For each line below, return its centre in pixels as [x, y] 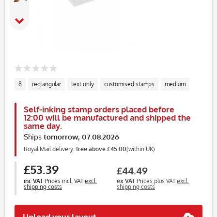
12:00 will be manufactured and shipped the [107, 117]
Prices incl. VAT [65, 181]
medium [175, 84]
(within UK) [141, 149]
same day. [43, 125]
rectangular [46, 84]
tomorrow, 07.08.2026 [81, 137]
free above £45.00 [101, 149]
